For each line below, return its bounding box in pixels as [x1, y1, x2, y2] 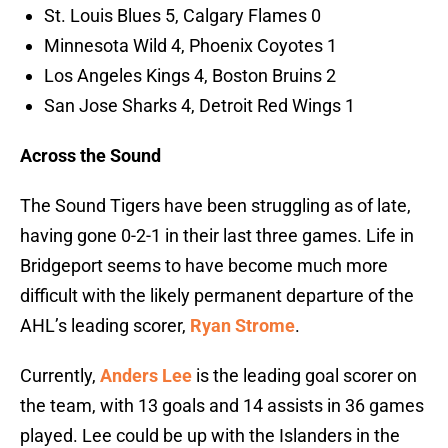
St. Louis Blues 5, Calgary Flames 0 [44, 5, 321, 27]
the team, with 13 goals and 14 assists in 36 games [20, 395, 424, 417]
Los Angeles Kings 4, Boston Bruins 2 [44, 65, 336, 87]
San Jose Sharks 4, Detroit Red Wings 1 [44, 95, 355, 117]
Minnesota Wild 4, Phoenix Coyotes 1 [44, 35, 337, 57]
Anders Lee [100, 365, 192, 387]
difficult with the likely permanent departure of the [20, 285, 414, 307]
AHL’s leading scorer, [20, 315, 186, 337]
